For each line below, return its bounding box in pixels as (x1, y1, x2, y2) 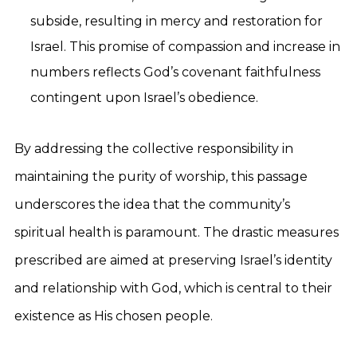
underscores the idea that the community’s (14, 197, 290, 212)
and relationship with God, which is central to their (14, 280, 332, 296)
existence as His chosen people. (14, 308, 213, 324)
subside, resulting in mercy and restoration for (30, 14, 323, 29)
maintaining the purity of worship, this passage (14, 169, 308, 184)
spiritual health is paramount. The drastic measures (14, 225, 339, 240)
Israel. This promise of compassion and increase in (30, 39, 340, 54)
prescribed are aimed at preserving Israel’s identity (14, 253, 332, 268)
